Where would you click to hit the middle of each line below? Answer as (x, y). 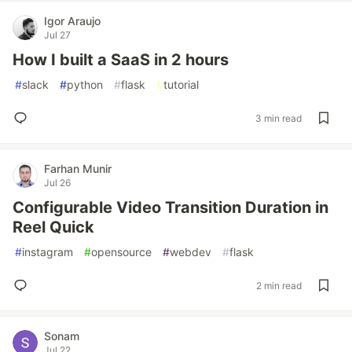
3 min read (279, 118)
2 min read (279, 285)
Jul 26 (57, 183)
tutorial (181, 84)
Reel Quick (53, 227)
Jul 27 (57, 35)
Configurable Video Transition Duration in (170, 207)
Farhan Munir (78, 169)
